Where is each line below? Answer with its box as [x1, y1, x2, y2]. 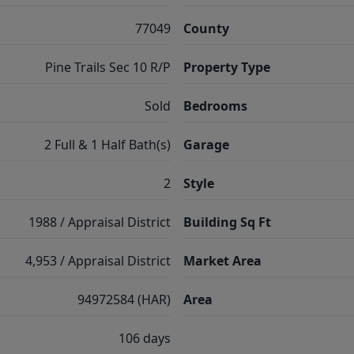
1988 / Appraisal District [28, 213, 171, 231]
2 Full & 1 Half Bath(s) [44, 136, 171, 153]
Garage [183, 136, 229, 153]
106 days [119, 330, 171, 347]
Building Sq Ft [183, 213, 271, 231]
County [183, 20, 229, 37]
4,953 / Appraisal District [25, 252, 171, 269]
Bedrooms [183, 97, 247, 115]
